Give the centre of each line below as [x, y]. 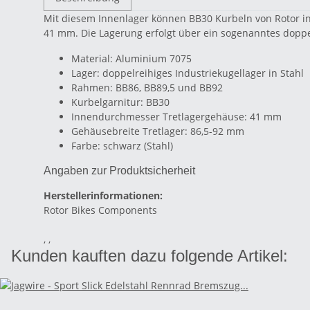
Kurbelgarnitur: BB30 [120, 102]
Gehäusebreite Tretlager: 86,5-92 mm [158, 131]
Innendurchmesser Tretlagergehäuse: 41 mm [176, 117]
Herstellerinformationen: [103, 196]
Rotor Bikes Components [100, 210]
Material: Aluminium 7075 [131, 59]
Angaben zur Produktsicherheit [119, 171]
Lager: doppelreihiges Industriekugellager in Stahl [188, 73]
